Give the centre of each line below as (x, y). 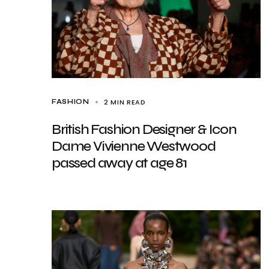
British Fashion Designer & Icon (144, 129)
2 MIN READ (125, 102)
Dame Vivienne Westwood (134, 146)
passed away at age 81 (119, 163)
